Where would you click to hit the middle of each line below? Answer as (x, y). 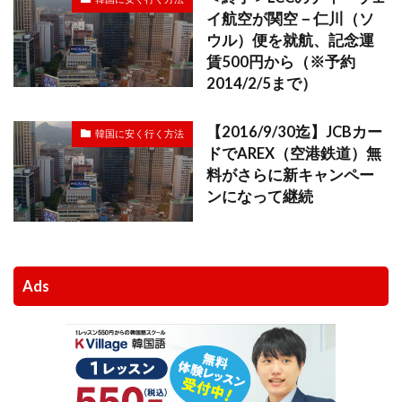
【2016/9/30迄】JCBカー (294, 131)
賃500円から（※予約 (281, 61)
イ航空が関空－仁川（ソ (290, 18)
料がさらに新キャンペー (290, 175)
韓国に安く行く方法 (140, 134)
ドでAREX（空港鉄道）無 (294, 153)
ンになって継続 (260, 196)
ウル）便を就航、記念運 (290, 40)
